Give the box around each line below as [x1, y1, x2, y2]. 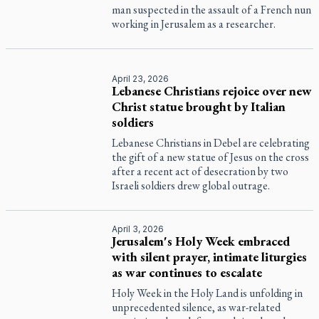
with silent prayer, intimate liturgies [112, 249, 308, 265]
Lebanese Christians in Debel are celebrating [112, 135, 310, 150]
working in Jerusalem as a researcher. [112, 16, 276, 31]
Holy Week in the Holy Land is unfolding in [112, 286, 303, 300]
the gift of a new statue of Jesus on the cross [112, 150, 310, 164]
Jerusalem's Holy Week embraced [112, 233, 291, 249]
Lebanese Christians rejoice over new [112, 83, 313, 99]
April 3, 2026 [112, 224, 164, 234]
